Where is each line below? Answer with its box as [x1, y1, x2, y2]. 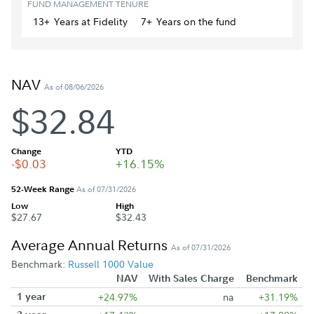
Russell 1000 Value [68, 257, 153, 271]
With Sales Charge [148, 271, 234, 285]
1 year [16, 289, 46, 303]
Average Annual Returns [11, 235, 171, 254]
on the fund [180, 15, 236, 28]
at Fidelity [78, 15, 128, 28]
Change [11, 145, 41, 157]
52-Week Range [11, 183, 76, 195]
